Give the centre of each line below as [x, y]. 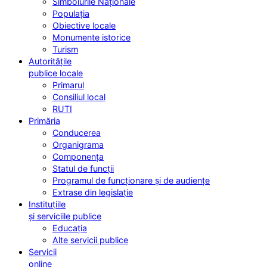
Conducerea [77, 132]
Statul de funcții [83, 168]
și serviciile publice [65, 216]
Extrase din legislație [93, 192]
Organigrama [78, 144]
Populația [71, 13]
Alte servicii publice [90, 240]
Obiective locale [84, 25]
